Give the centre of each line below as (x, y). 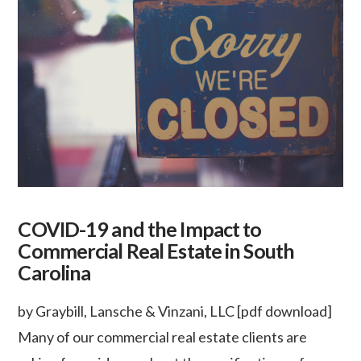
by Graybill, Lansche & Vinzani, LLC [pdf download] (178, 311)
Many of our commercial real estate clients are (163, 336)
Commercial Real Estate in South (156, 251)
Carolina (54, 272)
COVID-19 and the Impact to (140, 229)
